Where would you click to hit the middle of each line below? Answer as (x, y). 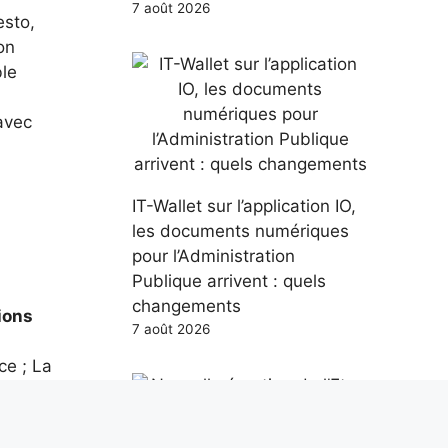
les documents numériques (240, 230)
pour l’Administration (213, 255)
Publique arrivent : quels (229, 280)
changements (186, 305)
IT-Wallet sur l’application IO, (244, 205)
